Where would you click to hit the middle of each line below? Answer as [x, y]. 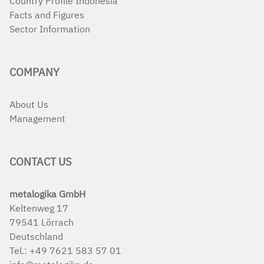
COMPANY [34, 72]
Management [37, 118]
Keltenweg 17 [39, 208]
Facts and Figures [47, 14]
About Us [29, 104]
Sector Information [50, 29]
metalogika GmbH [47, 194]
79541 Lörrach [42, 222]
